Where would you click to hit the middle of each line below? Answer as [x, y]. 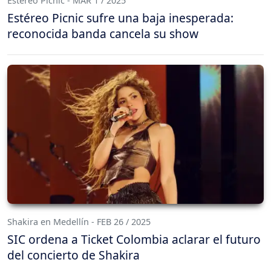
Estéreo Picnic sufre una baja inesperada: [120, 18]
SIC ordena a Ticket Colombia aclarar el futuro [134, 240]
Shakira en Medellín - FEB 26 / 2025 [79, 222]
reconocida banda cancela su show [103, 33]
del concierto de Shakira [73, 255]
